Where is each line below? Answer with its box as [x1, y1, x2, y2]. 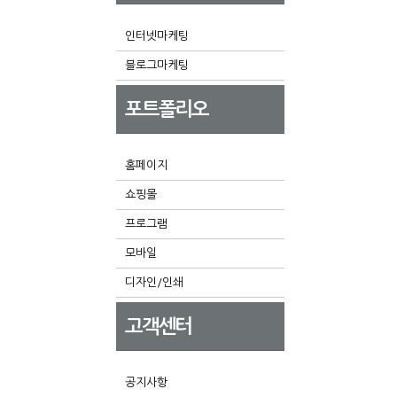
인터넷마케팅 [125, 30, 189, 42]
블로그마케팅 [125, 59, 189, 71]
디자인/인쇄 [125, 276, 183, 288]
